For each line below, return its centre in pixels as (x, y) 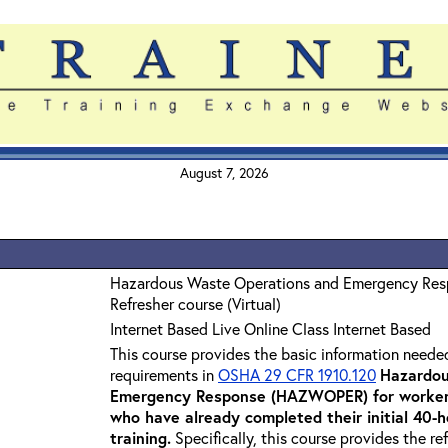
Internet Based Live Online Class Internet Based (270, 328)
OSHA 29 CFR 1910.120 (297, 374)
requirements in (164, 374)
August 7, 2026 (224, 172)
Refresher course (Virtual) (195, 303)
